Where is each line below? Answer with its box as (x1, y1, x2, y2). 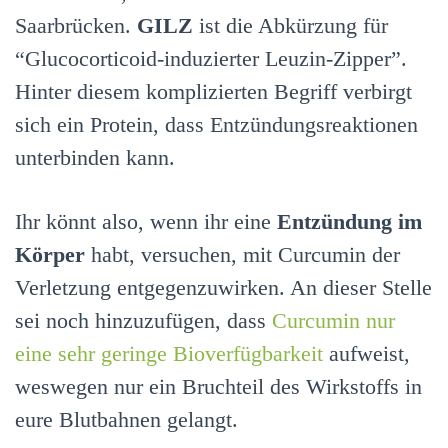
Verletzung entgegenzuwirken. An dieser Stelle (15, 275, 432, 301)
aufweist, (323, 341, 410, 367)
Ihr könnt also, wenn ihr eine (15, 209, 277, 235)
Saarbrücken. (15, 12, 137, 38)
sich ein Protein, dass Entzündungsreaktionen (15, 111, 418, 137)
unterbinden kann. (15, 144, 175, 170)
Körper (15, 242, 85, 268)
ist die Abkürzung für (193, 12, 388, 38)
